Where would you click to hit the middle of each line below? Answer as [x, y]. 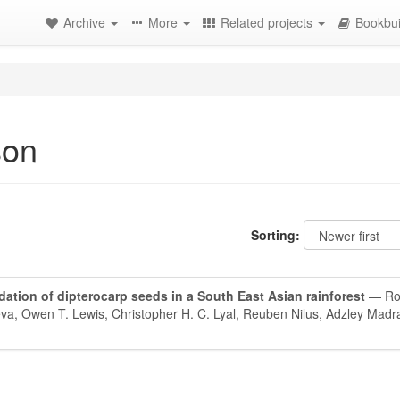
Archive [86, 22]
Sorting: [275, 235]
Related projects [268, 22]
